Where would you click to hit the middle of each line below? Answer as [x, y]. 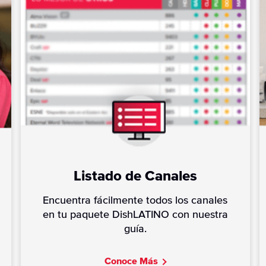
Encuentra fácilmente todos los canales [135, 201]
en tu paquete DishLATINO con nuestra [135, 215]
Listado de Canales [135, 177]
